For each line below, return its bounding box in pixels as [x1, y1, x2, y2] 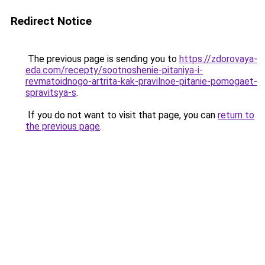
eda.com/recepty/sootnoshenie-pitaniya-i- [25, 64, 203, 76]
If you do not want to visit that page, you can [25, 109, 218, 121]
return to [218, 109, 254, 121]
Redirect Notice [11, 14, 92, 28]
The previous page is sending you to [25, 53, 179, 64]
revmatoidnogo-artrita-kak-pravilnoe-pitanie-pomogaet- [25, 76, 257, 87]
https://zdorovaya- [179, 53, 257, 64]
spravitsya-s [25, 87, 76, 98]
